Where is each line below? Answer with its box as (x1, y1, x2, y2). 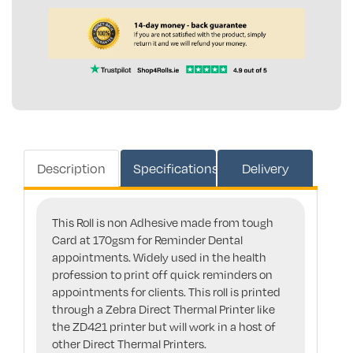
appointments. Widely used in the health (52, 248, 266, 265)
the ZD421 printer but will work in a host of (52, 318, 276, 334)
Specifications (133, 158, 219, 177)
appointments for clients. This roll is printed (52, 283, 281, 299)
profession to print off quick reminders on (52, 266, 273, 282)
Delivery (241, 158, 289, 177)
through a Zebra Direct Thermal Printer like (52, 300, 275, 317)
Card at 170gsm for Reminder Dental (52, 231, 243, 247)
